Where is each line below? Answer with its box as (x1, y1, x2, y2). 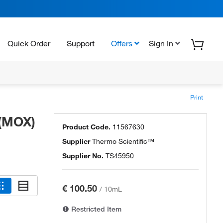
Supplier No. (62, 151, 104, 160)
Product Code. (62, 122, 111, 131)
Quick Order (7, 38, 50, 48)
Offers (111, 38, 132, 48)
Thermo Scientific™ (92, 137, 154, 146)
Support (67, 38, 95, 48)
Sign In (149, 38, 173, 48)
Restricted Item (69, 205, 121, 214)
